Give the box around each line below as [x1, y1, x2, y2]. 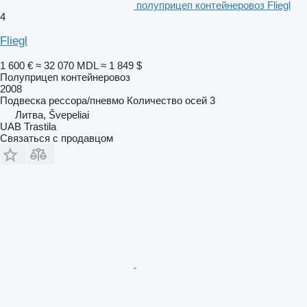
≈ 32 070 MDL [36, 60, 98, 71]
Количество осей [127, 95, 207, 106]
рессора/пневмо [49, 95, 124, 106]
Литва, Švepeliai [15, 109, 89, 121]
